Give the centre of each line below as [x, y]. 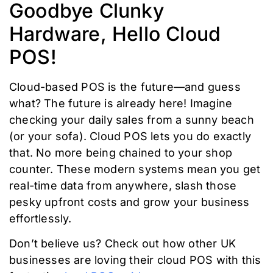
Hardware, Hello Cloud [115, 34]
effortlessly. [41, 218]
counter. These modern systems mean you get [135, 169]
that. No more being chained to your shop [121, 152]
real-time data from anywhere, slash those [123, 185]
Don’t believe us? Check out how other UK [123, 244]
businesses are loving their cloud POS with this [135, 260]
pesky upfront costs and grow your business [129, 202]
